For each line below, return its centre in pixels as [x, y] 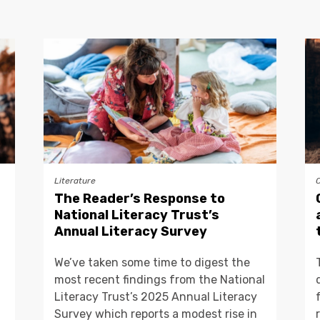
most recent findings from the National [159, 279]
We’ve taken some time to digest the [152, 262]
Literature [75, 180]
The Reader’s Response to [139, 198]
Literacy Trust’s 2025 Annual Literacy [155, 296]
